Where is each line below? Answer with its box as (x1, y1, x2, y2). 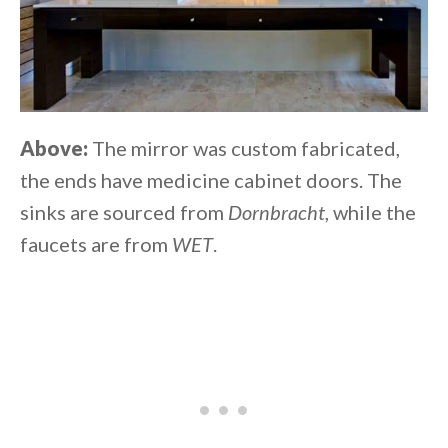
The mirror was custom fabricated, (92, 136, 400, 161)
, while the (325, 200, 416, 225)
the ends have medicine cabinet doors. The (20, 168, 402, 193)
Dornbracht (228, 200, 325, 225)
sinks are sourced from (20, 200, 228, 225)
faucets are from (20, 232, 172, 257)
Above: (20, 136, 92, 161)
